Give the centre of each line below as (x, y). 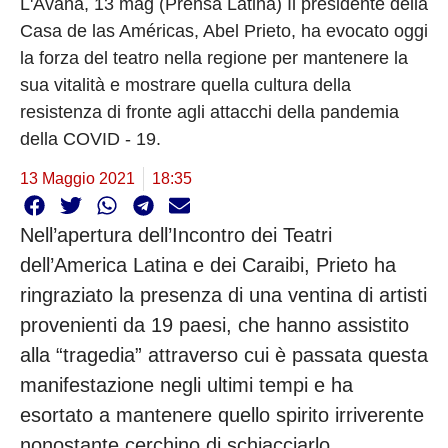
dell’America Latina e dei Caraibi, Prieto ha (208, 265)
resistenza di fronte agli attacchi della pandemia (209, 111)
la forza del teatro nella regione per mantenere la (214, 57)
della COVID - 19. (90, 138)
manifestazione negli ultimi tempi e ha (186, 385)
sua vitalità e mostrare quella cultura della (185, 84)
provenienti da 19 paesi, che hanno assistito (214, 325)
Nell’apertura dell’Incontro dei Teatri (176, 235)
